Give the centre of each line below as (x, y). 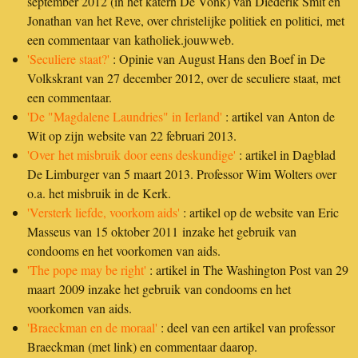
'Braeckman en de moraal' (92, 327)
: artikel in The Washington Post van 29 (247, 269)
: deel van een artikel (213, 327)
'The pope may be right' (87, 269)
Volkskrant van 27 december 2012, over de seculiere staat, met (184, 78)
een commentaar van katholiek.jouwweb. (131, 39)
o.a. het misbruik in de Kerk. (101, 193)
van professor (301, 327)
